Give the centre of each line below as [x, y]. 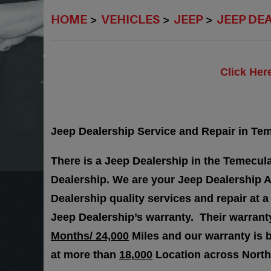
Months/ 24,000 [90, 236]
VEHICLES [130, 20]
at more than [85, 255]
